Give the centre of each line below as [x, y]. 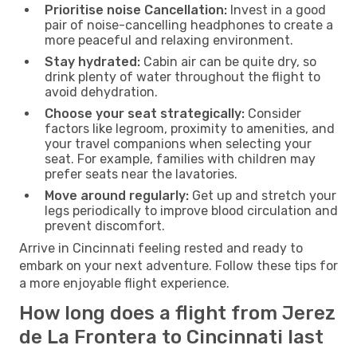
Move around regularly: [117, 195]
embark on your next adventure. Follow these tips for [178, 265]
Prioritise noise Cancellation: [136, 10]
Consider [273, 113]
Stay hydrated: [92, 61]
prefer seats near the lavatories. [141, 174]
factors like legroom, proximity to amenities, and [190, 128]
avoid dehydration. [101, 92]
